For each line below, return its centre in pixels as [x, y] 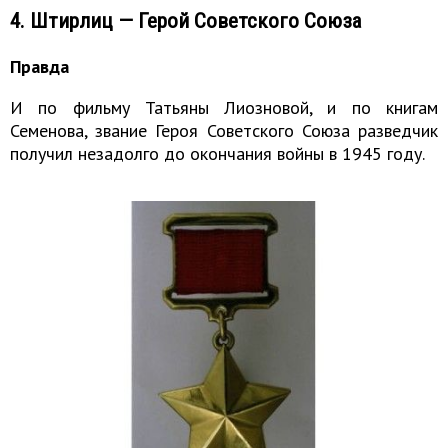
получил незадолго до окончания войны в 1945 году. [217, 154]
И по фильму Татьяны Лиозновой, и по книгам [224, 108]
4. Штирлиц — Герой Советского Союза [185, 21]
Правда [39, 67]
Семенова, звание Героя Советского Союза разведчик [224, 131]
